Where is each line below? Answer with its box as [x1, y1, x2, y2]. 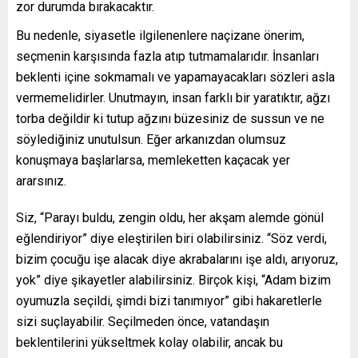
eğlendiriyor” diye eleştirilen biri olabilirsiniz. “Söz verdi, [16, 231, 327, 247]
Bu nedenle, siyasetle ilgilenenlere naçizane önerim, [16, 28, 304, 44]
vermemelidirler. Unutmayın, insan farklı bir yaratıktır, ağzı [16, 90, 330, 106]
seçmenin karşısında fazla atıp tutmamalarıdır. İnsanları [16, 49, 319, 65]
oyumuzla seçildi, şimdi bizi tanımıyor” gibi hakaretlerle [16, 293, 322, 309]
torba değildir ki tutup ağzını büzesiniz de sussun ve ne [16, 111, 324, 127]
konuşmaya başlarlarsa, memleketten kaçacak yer [16, 153, 290, 169]
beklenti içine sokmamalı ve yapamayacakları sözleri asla [16, 70, 335, 86]
